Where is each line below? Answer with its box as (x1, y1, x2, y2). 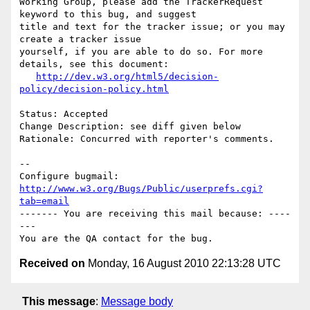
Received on (19, 257, 85, 270)
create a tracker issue (19, 34, 141, 45)
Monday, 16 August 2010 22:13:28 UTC (85, 257, 281, 270)
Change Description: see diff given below (19, 121, 241, 132)
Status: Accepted (19, 109, 108, 120)
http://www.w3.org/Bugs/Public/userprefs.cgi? (19, 183, 263, 194)
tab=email (19, 196, 69, 207)
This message (22, 295, 95, 307)
